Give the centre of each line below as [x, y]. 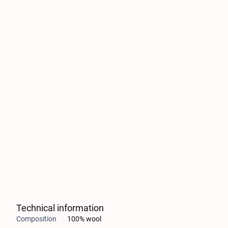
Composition [36, 219]
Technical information [60, 208]
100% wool [84, 219]
